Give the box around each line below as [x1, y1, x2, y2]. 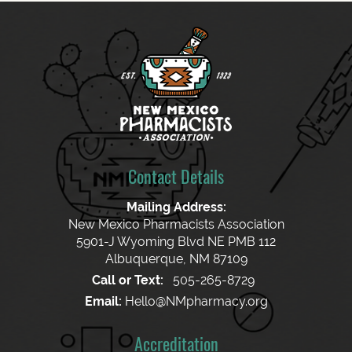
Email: [84, 293, 122, 309]
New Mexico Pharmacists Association [68, 216, 284, 232]
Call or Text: [91, 272, 163, 288]
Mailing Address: [126, 199, 226, 214]
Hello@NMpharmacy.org [124, 293, 268, 309]
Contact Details [128, 163, 224, 189]
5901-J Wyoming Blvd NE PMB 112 [76, 233, 276, 249]
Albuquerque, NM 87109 [104, 251, 247, 266]
